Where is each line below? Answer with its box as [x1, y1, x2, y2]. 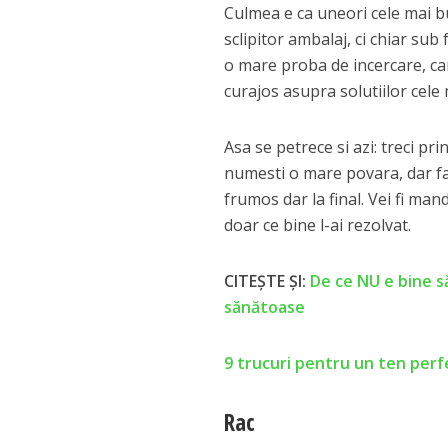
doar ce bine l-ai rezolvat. [224, 214, 412, 237]
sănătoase [224, 296, 306, 319]
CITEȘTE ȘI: [224, 270, 311, 293]
